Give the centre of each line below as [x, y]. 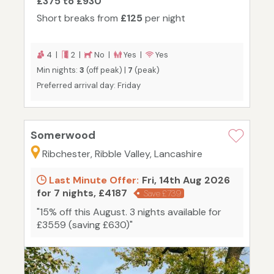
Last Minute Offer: [93, 180]
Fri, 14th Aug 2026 [186, 180]
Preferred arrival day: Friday [89, 86]
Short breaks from [79, 18]
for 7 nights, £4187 [82, 193]
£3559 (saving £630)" [85, 225]
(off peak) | [106, 70]
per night [164, 18]
